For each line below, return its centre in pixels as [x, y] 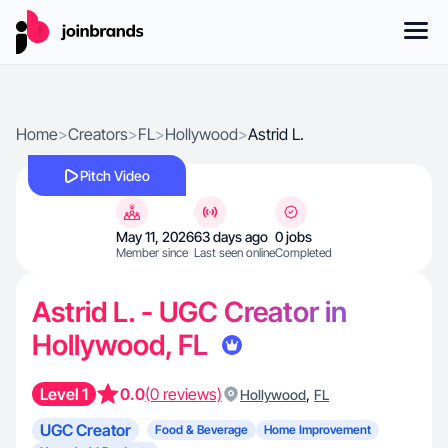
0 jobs [293, 236]
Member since [152, 252]
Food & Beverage [201, 429]
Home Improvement [317, 429]
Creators [98, 134]
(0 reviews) [183, 394]
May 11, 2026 [155, 236]
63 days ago [231, 236]
